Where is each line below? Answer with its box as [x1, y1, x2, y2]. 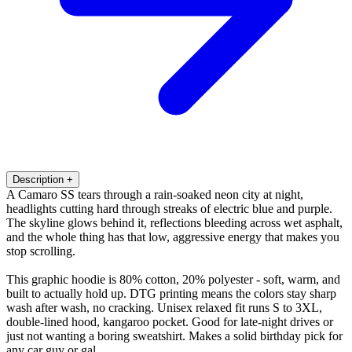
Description [13, 173, 64, 185]
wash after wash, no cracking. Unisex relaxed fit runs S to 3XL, [6, 300, 322, 314]
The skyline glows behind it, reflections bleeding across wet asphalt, [6, 215, 343, 229]
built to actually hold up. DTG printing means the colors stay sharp [6, 286, 336, 300]
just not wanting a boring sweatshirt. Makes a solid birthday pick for [6, 328, 343, 343]
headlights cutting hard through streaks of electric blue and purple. [6, 201, 332, 215]
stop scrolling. [6, 244, 75, 258]
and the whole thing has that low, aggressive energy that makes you [6, 229, 339, 244]
